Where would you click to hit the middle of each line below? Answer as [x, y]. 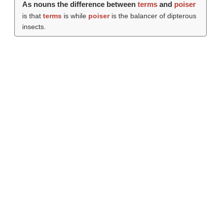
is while [75, 16]
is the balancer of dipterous [153, 16]
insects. [34, 27]
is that [32, 16]
